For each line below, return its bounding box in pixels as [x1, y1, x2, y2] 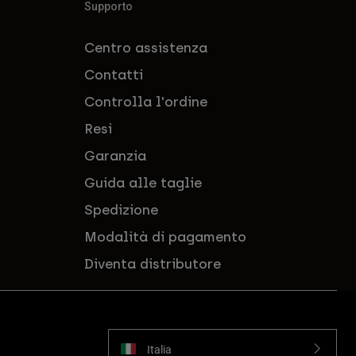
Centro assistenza [84, 40, 207, 56]
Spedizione [84, 202, 158, 219]
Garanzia [84, 148, 146, 164]
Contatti [84, 67, 143, 83]
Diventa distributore [84, 256, 221, 273]
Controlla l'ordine [84, 94, 207, 110]
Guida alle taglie [84, 175, 202, 192]
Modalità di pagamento [84, 229, 246, 246]
